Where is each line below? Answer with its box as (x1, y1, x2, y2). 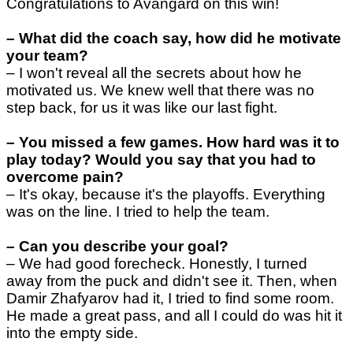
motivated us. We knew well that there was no (6, 82, 314, 99)
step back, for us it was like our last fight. (6, 99, 277, 117)
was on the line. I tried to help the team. (6, 203, 269, 221)
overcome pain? (6, 169, 124, 186)
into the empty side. (6, 325, 138, 342)
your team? (6, 47, 88, 65)
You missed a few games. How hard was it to (19, 134, 340, 151)
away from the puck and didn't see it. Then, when (6, 273, 337, 290)
